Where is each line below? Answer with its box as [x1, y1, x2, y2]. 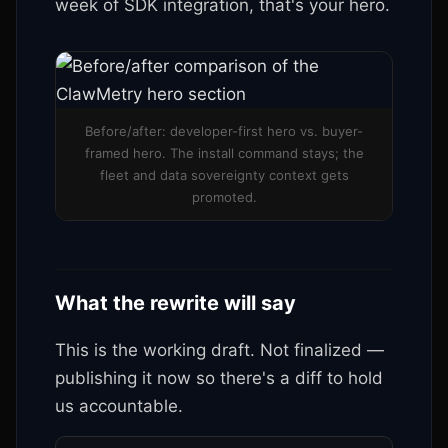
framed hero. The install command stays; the [84, 145, 364, 161]
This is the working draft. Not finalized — [55, 340, 384, 360]
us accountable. [55, 396, 183, 416]
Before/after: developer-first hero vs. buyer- [85, 123, 363, 139]
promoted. [191, 189, 257, 205]
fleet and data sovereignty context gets [99, 167, 349, 183]
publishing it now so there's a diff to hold [55, 368, 383, 388]
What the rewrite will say [55, 291, 296, 315]
